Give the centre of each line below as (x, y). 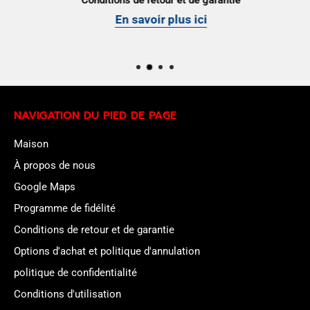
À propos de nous (55, 166)
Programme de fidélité (65, 209)
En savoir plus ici (155, 20)
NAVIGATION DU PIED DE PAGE (95, 116)
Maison (31, 144)
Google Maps (45, 187)
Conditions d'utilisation (67, 294)
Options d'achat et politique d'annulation (107, 252)
